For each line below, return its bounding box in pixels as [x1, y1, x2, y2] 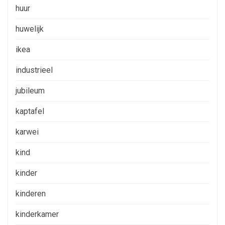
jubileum [16, 85, 45, 95]
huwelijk [16, 24, 44, 34]
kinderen [16, 188, 46, 198]
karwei [16, 127, 39, 137]
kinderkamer [16, 209, 59, 219]
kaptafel [16, 106, 44, 116]
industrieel [16, 65, 53, 75]
